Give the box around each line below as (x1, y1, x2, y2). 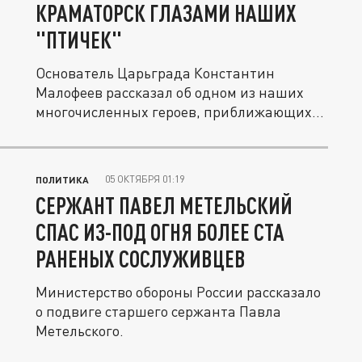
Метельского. (36, 322, 124, 339)
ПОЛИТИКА (36, 174, 89, 185)
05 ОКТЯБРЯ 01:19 (105, 173, 184, 185)
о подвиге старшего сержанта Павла (36, 302, 281, 320)
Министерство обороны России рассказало (36, 283, 321, 301)
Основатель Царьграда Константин (36, 64, 275, 82)
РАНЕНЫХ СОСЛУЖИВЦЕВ (36, 245, 246, 272)
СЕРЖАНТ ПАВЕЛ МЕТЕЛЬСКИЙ (36, 192, 293, 219)
